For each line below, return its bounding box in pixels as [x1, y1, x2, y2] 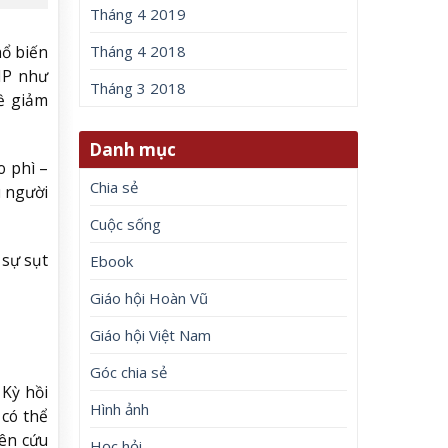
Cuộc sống [90, 213, 162, 234]
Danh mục [89, 137, 177, 161]
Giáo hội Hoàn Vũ [90, 287, 209, 308]
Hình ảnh [90, 398, 150, 419]
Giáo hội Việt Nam [90, 324, 212, 345]
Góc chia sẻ [90, 361, 168, 382]
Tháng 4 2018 [90, 41, 187, 62]
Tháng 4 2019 [90, 4, 187, 25]
